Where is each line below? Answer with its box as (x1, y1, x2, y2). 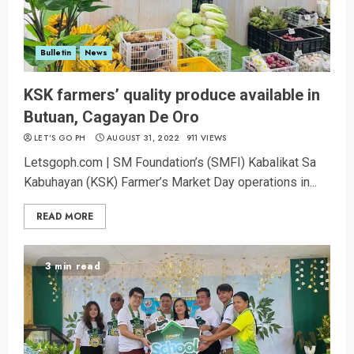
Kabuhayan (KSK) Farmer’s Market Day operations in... (24, 175, 317, 190)
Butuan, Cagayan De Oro (24, 107, 199, 127)
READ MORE (36, 209, 93, 224)
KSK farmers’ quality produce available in (24, 85, 320, 105)
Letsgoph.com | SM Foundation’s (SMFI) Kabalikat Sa (24, 155, 316, 171)
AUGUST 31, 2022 (106, 132, 180, 145)
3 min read (45, 259, 100, 274)
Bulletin (40, 47, 71, 59)
